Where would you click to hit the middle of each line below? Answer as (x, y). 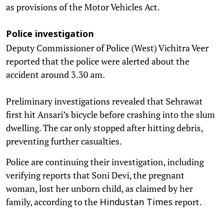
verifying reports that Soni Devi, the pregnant (95, 175)
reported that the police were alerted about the (98, 61)
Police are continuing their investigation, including (105, 162)
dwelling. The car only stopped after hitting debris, (104, 128)
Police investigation (50, 35)
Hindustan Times (136, 203)
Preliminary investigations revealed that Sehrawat (104, 101)
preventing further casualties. (65, 141)
